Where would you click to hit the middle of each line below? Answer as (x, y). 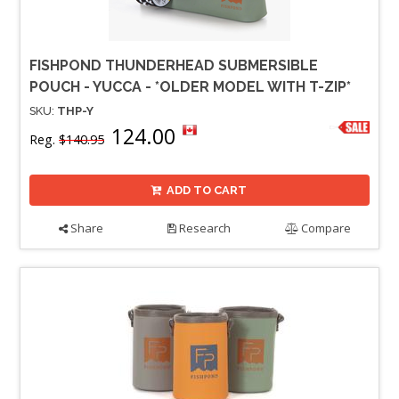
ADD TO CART (207, 190)
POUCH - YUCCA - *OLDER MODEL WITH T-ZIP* (190, 86)
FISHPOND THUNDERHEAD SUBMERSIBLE (174, 65)
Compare (325, 228)
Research (204, 228)
